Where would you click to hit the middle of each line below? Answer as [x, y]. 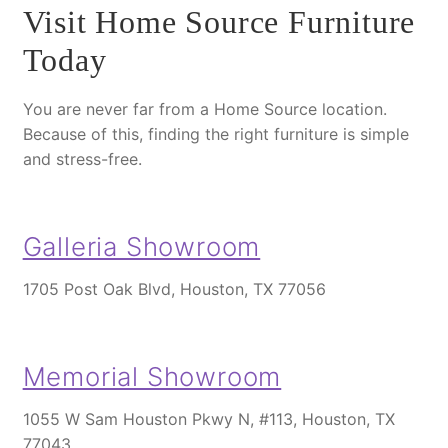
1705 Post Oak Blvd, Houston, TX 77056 [174, 289]
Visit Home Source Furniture [219, 22]
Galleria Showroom [141, 246]
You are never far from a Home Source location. [204, 108]
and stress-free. [82, 158]
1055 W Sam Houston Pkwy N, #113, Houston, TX [208, 419]
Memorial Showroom [152, 377]
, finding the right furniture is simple [273, 133]
